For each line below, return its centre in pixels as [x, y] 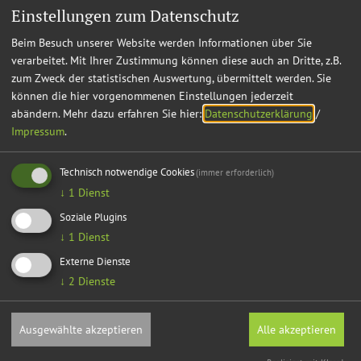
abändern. [35, 114]
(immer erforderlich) [235, 173]
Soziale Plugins [93, 216]
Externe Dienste [95, 261]
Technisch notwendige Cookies [127, 172]
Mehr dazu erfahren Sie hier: [134, 114]
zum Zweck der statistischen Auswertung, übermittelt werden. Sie [171, 79]
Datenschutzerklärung [259, 114]
